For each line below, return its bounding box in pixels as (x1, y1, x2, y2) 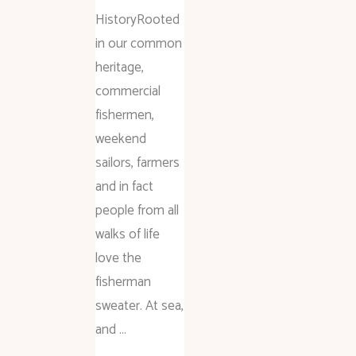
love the (95, 246, 141, 269)
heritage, (95, 56, 144, 79)
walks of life (95, 222, 160, 246)
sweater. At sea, (95, 294, 184, 317)
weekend (95, 127, 146, 150)
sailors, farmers (95, 151, 180, 174)
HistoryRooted (95, 8, 180, 31)
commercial (95, 79, 161, 103)
